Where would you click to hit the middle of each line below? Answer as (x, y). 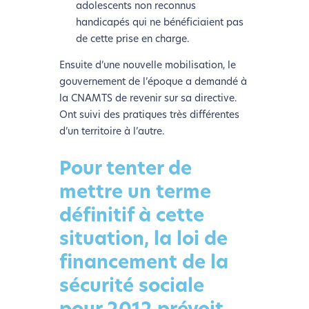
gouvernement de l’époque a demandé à (153, 82)
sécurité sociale (131, 288)
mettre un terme (135, 194)
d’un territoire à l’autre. (112, 132)
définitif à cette (131, 217)
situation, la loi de (143, 241)
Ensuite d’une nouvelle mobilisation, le (147, 66)
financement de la (143, 264)
